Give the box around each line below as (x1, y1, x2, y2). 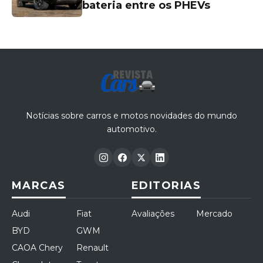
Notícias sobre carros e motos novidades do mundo (26, 110, 237, 122)
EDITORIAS (131, 179, 201, 193)
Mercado (196, 208, 232, 220)
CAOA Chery (12, 242, 63, 254)
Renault (76, 242, 109, 254)
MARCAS (12, 179, 66, 193)
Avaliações (131, 208, 174, 220)
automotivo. (106, 124, 157, 135)
